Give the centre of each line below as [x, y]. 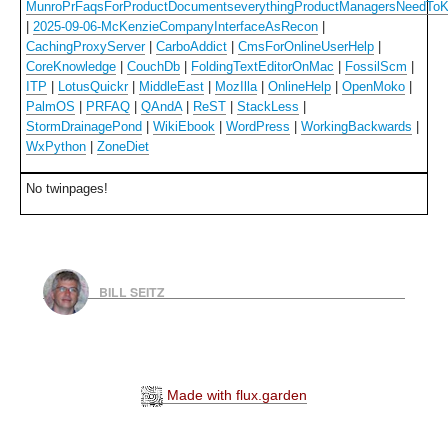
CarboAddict [191, 46]
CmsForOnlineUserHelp [306, 46]
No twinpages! [67, 188]
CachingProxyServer [85, 46]
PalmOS [50, 106]
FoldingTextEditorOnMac [262, 66]
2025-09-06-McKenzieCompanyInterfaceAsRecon [175, 26]
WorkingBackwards [356, 126]
